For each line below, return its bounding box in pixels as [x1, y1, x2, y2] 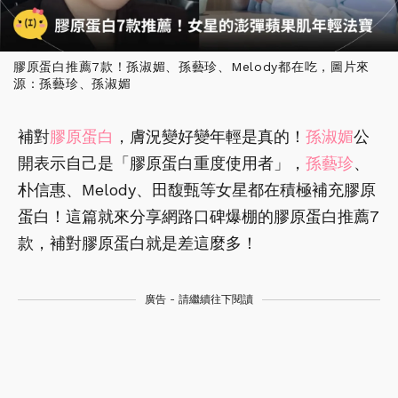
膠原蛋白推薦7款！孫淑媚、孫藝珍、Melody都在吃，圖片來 [13, 60, 370, 75]
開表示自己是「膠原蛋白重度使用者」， [18, 154, 306, 173]
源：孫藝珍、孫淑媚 [13, 76, 131, 92]
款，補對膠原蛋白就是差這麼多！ [18, 234, 258, 253]
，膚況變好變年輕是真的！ [114, 127, 306, 147]
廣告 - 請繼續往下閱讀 [145, 293, 253, 306]
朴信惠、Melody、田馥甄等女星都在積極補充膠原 [18, 180, 376, 200]
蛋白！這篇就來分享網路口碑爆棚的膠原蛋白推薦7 [18, 207, 379, 227]
